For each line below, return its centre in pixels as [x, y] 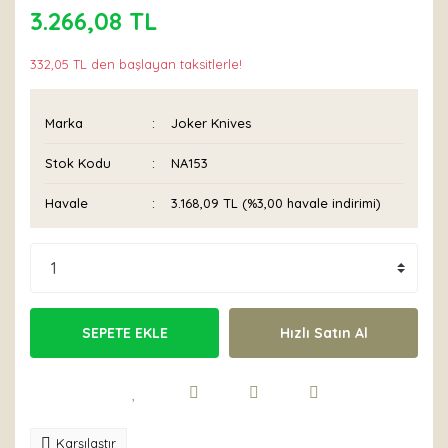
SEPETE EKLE [124, 332]
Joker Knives [211, 123]
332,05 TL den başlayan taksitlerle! [136, 64]
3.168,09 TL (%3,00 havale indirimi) [276, 203]
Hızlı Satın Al [323, 332]
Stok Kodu [78, 163]
